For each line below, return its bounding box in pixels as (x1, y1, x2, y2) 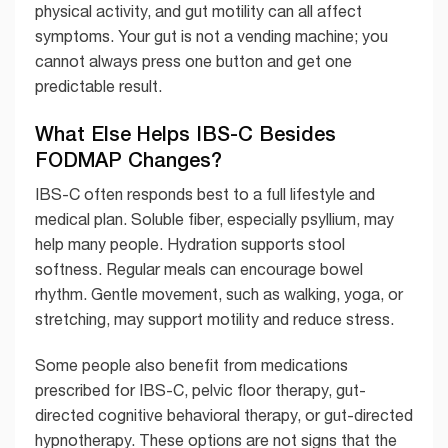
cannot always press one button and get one (35, 52, 352, 71)
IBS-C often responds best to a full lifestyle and (35, 185, 375, 204)
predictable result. (35, 77, 162, 96)
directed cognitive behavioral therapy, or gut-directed (35, 405, 413, 424)
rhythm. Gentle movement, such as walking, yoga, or (35, 285, 403, 304)
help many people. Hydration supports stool (35, 235, 345, 254)
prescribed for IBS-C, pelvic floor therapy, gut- (35, 380, 366, 399)
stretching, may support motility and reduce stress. (35, 310, 394, 329)
